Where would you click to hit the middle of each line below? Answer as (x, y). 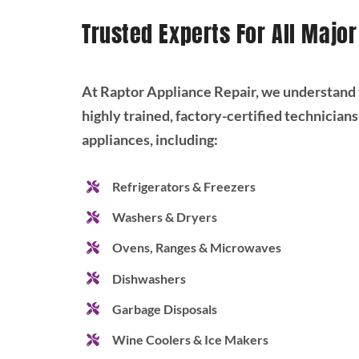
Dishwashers (149, 278)
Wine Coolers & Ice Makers (191, 339)
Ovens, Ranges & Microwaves (197, 248)
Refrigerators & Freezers (184, 187)
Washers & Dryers (165, 217)
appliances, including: (149, 140)
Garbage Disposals (165, 309)
